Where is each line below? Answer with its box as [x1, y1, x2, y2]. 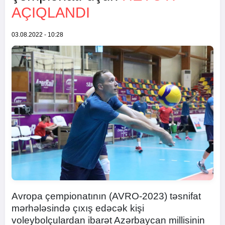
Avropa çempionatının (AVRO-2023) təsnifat [12, 191, 201, 201]
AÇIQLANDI [12, 5, 90, 21]
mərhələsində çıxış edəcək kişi [12, 203, 144, 213]
